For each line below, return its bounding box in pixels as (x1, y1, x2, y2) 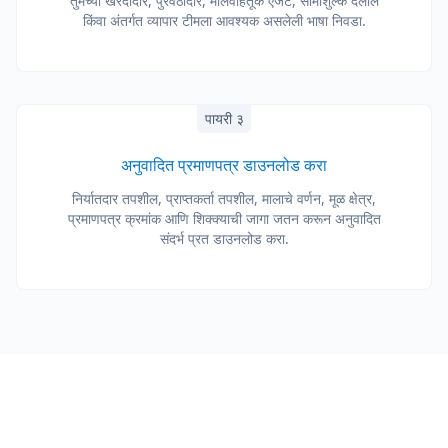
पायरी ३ (204, 109, 244, 128)
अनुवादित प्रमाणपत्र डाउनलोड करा (121, 154, 327, 176)
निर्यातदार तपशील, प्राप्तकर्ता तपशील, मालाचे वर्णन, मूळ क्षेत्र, (72, 189, 376, 208)
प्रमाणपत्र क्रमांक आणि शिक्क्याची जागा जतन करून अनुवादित (67, 209, 381, 228)
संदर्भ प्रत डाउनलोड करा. (159, 229, 289, 248)
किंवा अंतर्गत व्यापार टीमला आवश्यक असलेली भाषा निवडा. (82, 11, 366, 30)
